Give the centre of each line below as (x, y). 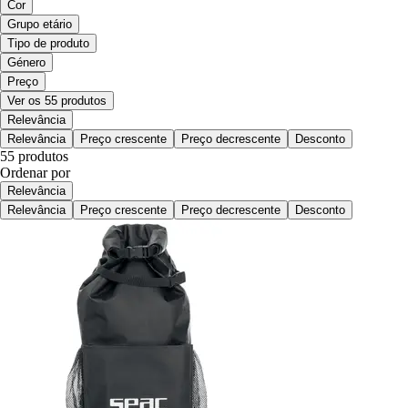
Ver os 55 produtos (57, 100)
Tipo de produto (48, 43)
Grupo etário (40, 24)
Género (26, 62)
